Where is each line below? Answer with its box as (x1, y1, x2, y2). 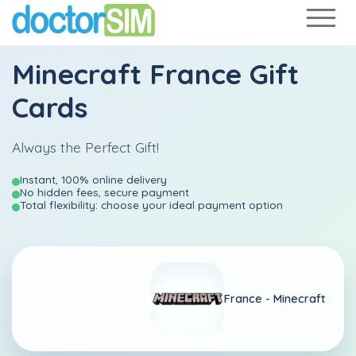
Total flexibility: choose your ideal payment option (20, 198, 283, 211)
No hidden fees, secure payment (20, 185, 189, 199)
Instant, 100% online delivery (20, 172, 167, 186)
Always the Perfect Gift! (12, 138, 159, 156)
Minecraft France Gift (12, 56, 299, 91)
